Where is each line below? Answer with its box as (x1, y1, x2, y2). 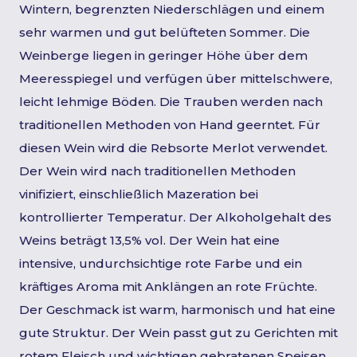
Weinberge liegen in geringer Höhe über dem (19, 48, 308, 63)
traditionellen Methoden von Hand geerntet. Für (19, 117, 320, 132)
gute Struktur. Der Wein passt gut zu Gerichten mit (19, 325, 338, 340)
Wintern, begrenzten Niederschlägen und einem (19, 2, 324, 17)
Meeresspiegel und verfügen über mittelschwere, (19, 71, 332, 86)
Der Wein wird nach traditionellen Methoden (19, 163, 296, 178)
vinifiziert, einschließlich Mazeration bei (19, 186, 258, 202)
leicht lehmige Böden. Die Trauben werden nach (19, 94, 323, 109)
